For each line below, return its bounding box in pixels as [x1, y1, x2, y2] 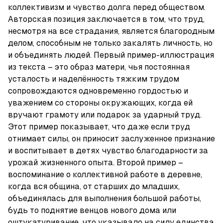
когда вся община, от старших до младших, [8, 182, 180, 191]
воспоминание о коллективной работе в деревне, [8, 170, 202, 179]
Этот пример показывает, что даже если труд [8, 122, 190, 131]
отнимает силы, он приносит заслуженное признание [8, 134, 215, 143]
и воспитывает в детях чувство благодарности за [8, 146, 208, 155]
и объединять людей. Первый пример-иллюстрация [8, 50, 214, 60]
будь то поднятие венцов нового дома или [8, 206, 176, 215]
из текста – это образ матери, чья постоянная [8, 62, 190, 72]
